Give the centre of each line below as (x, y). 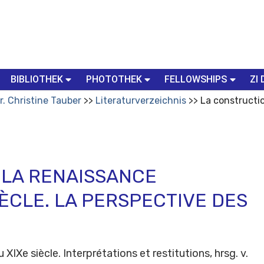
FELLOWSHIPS (196, 79)
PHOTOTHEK (114, 79)
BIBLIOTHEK (37, 79)
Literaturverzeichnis (141, 100)
